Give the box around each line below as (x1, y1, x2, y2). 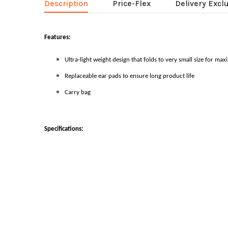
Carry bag (65, 89, 91, 96)
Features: (44, 34, 71, 41)
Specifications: (44, 126, 83, 133)
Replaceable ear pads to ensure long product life (65, 73, 194, 80)
